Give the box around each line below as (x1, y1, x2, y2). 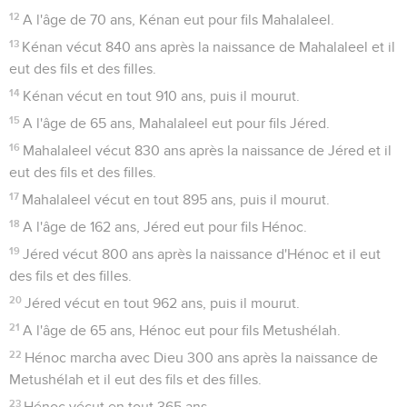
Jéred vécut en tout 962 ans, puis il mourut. (25, 295, 301, 311)
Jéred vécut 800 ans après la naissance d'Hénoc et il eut (23, 246, 382, 262)
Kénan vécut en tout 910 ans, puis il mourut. (23, 88, 301, 104)
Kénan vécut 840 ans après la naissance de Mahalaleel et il (22, 39, 396, 55)
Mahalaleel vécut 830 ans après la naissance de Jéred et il (23, 143, 392, 158)
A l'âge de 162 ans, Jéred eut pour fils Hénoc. (23, 219, 308, 234)
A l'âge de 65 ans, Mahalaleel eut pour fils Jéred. (23, 115, 331, 131)
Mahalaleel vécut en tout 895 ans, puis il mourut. (22, 192, 331, 207)
